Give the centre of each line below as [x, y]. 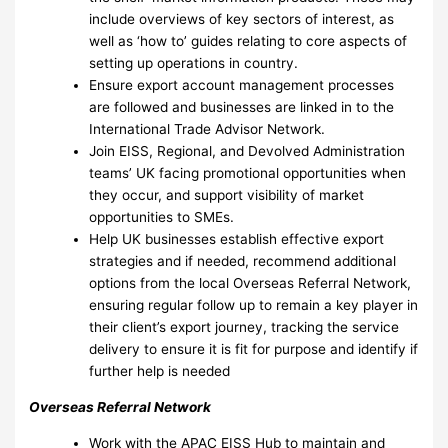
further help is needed [160, 371]
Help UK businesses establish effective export [237, 239]
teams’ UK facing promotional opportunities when [248, 173]
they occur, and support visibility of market [227, 195]
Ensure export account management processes [242, 85]
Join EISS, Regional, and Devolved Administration [247, 151]
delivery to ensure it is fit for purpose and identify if [254, 349]
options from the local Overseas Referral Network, [250, 283]
